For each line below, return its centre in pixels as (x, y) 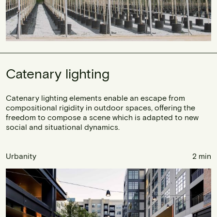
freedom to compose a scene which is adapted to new (102, 117)
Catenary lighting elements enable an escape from (95, 97)
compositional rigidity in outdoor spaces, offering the (101, 107)
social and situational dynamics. (63, 126)
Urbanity (21, 155)
